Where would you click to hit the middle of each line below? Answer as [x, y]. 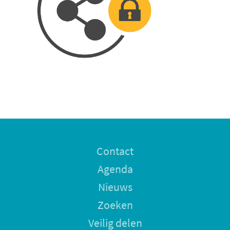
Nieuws [115, 187]
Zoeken [115, 205]
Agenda [115, 169]
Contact [115, 151]
